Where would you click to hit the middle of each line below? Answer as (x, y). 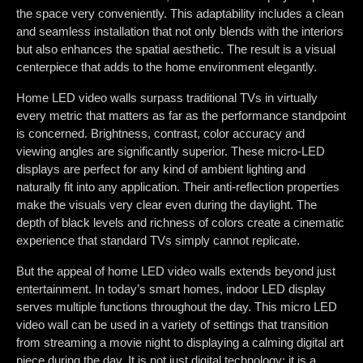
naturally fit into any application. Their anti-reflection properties (178, 187)
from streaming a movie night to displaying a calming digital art (180, 343)
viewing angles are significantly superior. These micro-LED (171, 152)
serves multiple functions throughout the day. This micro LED (177, 307)
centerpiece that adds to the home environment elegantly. (167, 67)
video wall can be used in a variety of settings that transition (172, 325)
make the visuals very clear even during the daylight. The (167, 205)
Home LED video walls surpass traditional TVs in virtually (167, 98)
